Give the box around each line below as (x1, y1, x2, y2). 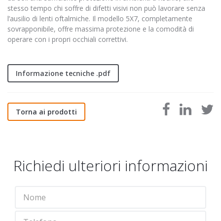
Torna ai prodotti (16, 107, 77, 116)
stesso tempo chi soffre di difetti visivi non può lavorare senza (7, 3, 205, 13)
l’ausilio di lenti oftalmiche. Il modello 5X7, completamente (7, 13, 192, 23)
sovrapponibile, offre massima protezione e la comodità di (7, 24, 194, 34)
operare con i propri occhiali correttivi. (7, 34, 128, 44)
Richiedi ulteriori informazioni (13, 155, 208, 176)
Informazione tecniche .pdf (16, 68, 110, 78)
